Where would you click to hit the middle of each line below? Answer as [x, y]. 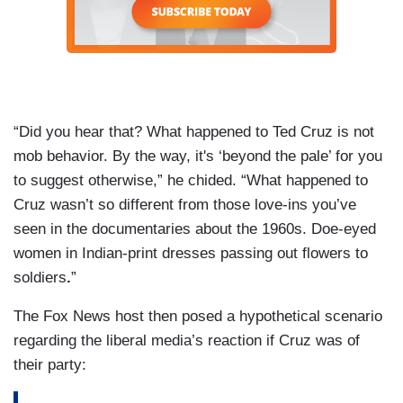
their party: [50, 365]
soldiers [40, 278]
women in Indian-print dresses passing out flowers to [191, 254]
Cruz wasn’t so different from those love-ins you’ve [185, 205]
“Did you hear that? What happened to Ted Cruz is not [194, 132]
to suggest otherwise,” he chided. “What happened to [191, 181]
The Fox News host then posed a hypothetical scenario [198, 317]
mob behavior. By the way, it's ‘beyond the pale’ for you [198, 157]
